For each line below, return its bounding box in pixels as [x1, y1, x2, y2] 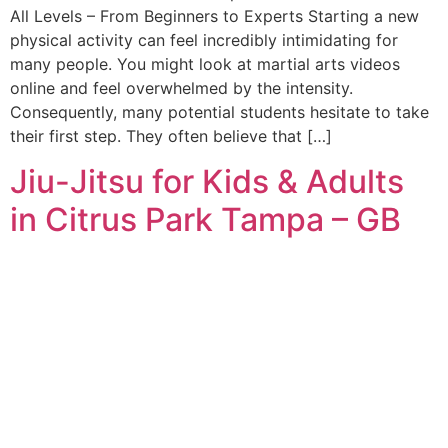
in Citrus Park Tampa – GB [10, 199, 401, 239]
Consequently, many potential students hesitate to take [10, 102, 429, 123]
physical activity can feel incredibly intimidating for [10, 30, 398, 51]
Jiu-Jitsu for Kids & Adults [10, 161, 404, 201]
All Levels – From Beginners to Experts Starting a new [10, 6, 419, 27]
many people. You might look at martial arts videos [10, 54, 400, 75]
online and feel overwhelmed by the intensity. [10, 78, 353, 99]
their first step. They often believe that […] [10, 126, 332, 147]
